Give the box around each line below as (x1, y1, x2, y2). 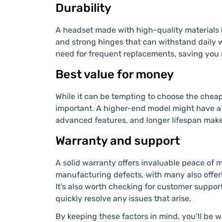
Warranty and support (55, 133, 180, 148)
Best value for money (55, 67, 174, 81)
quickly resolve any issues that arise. (55, 193, 191, 203)
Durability (55, 1, 111, 15)
